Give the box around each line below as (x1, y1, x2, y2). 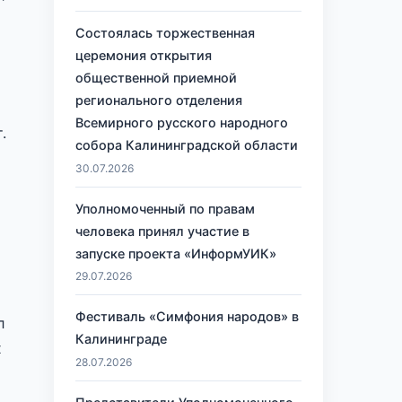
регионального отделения (75, 92, 242, 109)
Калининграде (75, 331, 167, 347)
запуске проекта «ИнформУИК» (75, 245, 276, 261)
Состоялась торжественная (75, 25, 255, 41)
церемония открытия (75, 48, 212, 64)
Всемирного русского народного (75, 115, 288, 131)
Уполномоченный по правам (75, 200, 255, 216)
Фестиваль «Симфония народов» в (75, 309, 299, 325)
